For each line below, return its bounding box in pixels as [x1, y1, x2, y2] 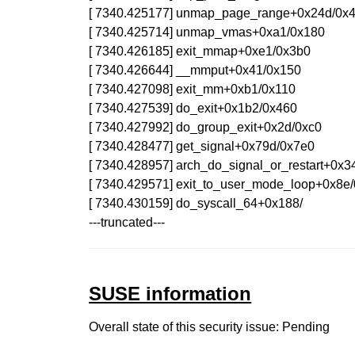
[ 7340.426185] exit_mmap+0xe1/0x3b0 [89, 44, 311, 58]
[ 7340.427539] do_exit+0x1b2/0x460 [89, 101, 298, 115]
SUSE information [89, 283, 252, 304]
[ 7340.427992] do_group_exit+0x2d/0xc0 [89, 120, 323, 134]
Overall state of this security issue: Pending [89, 320, 330, 334]
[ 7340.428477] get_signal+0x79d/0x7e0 [89, 139, 315, 153]
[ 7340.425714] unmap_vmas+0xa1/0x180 [89, 25, 326, 39]
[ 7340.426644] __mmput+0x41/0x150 [89, 63, 302, 77]
